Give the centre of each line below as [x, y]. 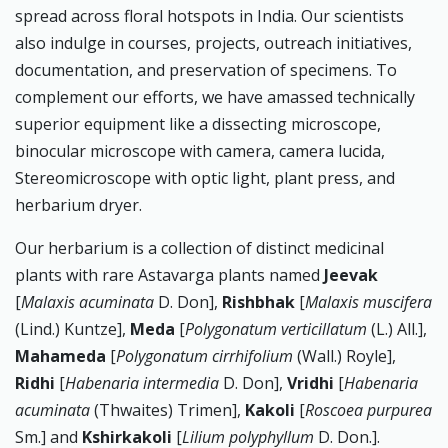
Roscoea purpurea [368, 410]
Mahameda [60, 356]
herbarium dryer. [78, 205]
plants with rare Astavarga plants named [169, 275]
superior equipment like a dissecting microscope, [198, 124]
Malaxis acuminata [89, 302]
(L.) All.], [397, 329]
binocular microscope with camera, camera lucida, [200, 151]
